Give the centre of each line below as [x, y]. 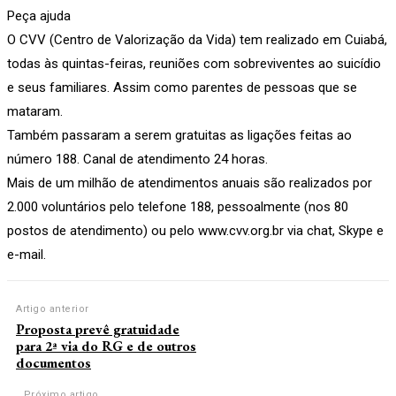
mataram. [35, 111]
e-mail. [27, 254]
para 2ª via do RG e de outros [106, 346]
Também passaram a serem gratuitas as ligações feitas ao [179, 135]
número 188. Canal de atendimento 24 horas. [137, 159]
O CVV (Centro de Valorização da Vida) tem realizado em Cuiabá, [197, 39]
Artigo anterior [53, 308]
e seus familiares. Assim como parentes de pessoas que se [182, 87]
